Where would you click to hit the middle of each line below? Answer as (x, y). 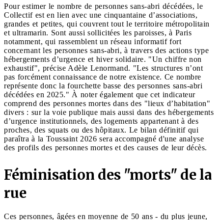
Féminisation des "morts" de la (108, 175)
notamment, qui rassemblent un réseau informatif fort (93, 41)
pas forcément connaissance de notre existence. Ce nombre (103, 77)
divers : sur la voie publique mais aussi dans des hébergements (109, 112)
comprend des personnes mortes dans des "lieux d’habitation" (107, 103)
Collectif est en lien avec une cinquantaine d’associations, (101, 15)
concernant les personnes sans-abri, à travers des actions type (106, 50)
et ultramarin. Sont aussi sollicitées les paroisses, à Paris (98, 32)
